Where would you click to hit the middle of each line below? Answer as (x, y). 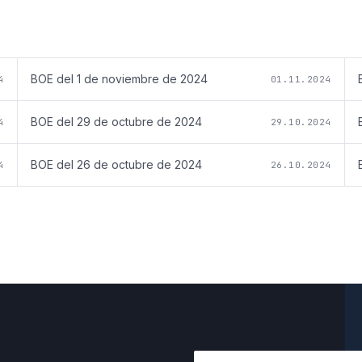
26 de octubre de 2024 (139, 165)
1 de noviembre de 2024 (142, 79)
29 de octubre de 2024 (139, 122)
